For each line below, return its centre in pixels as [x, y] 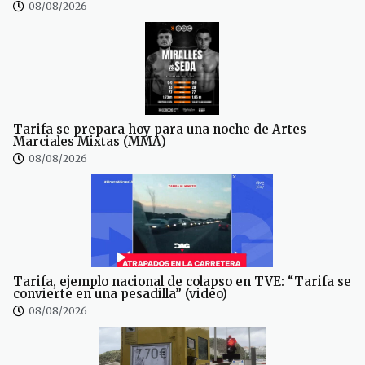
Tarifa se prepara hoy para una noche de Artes [160, 129]
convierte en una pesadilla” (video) [120, 293]
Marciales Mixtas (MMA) [90, 141]
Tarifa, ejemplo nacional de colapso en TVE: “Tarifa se [182, 281]
